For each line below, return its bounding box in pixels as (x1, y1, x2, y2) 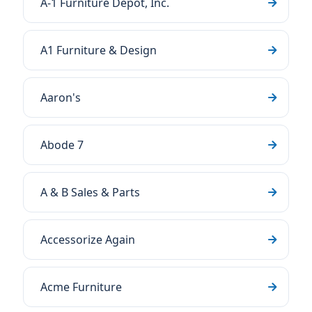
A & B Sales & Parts (40, 185, 140, 200)
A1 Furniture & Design (40, 42, 157, 58)
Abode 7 (40, 137, 84, 153)
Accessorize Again (40, 232, 135, 247)
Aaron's (40, 90, 81, 105)
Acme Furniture (40, 279, 122, 295)
